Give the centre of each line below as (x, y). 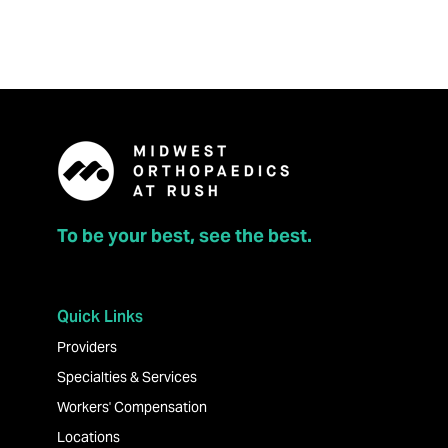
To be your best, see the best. (184, 236)
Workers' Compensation (131, 407)
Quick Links (99, 317)
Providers (86, 347)
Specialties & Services (126, 377)
